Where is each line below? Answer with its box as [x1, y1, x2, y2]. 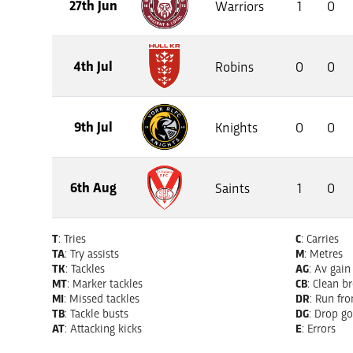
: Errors [302, 319, 336, 336]
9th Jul [73, 116, 113, 136]
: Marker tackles [67, 274, 143, 291]
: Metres [304, 244, 343, 261]
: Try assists [65, 244, 119, 261]
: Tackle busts [65, 304, 128, 321]
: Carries [301, 229, 339, 246]
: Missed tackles [64, 289, 139, 306]
